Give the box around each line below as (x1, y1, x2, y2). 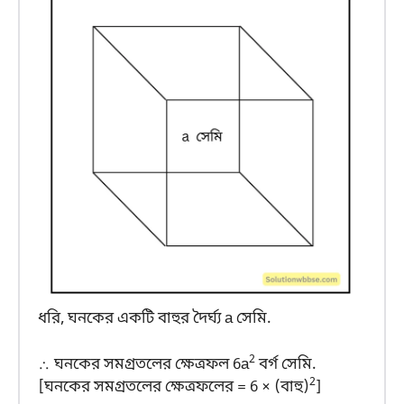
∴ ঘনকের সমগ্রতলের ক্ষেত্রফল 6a (38, 353, 249, 375)
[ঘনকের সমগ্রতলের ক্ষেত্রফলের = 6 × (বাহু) (38, 376, 309, 398)
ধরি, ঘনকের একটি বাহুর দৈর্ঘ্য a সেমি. (38, 308, 271, 330)
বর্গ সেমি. (255, 353, 317, 375)
